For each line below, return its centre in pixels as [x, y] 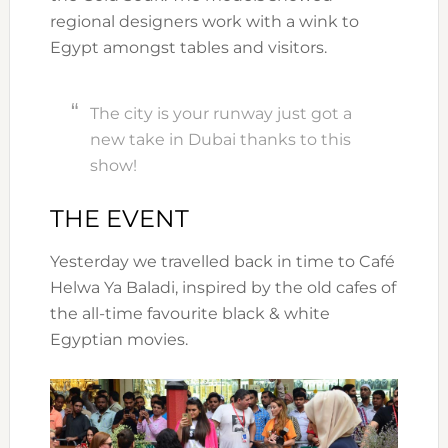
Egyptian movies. [118, 339]
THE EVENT [119, 218]
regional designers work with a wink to [204, 21]
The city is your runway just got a [220, 113]
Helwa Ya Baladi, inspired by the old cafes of [222, 287]
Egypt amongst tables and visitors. [188, 47]
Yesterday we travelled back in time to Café [222, 261]
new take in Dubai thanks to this [220, 139]
